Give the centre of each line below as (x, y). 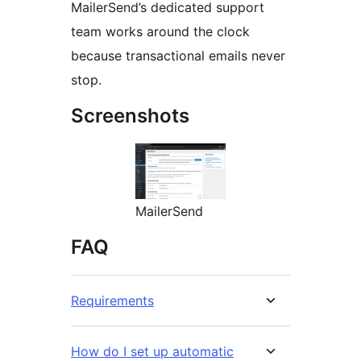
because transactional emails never (178, 56)
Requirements (112, 301)
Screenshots (130, 116)
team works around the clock (160, 32)
